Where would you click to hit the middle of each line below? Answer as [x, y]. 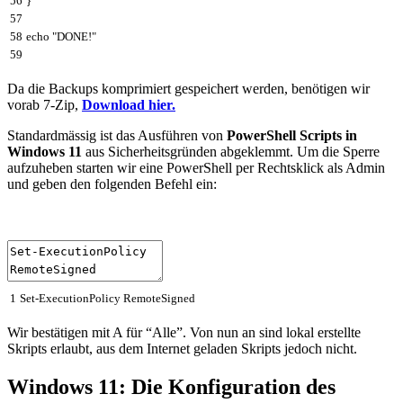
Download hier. [129, 104]
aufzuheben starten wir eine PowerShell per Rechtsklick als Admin [196, 167]
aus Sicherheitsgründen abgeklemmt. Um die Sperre [231, 151]
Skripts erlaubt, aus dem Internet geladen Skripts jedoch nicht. [182, 349]
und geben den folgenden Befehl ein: [112, 184]
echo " [41, 36]
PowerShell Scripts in [292, 135]
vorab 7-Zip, [45, 104]
